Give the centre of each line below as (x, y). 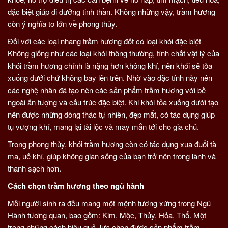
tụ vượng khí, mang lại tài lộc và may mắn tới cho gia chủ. (103, 126)
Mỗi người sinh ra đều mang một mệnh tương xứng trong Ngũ (109, 203)
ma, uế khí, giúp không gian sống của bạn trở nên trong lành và (112, 156)
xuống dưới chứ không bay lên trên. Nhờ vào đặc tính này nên (110, 78)
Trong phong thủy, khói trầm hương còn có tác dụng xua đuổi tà (112, 144)
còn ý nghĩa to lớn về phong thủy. (62, 24)
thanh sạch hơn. (34, 168)
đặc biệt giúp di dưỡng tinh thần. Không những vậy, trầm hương (111, 11)
